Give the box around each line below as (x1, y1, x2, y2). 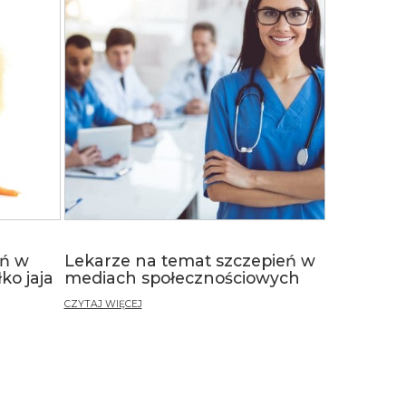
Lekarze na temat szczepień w (63, 250, 315, 270)
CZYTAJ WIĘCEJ (63, 297, 142, 310)
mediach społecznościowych (63, 267, 300, 287)
